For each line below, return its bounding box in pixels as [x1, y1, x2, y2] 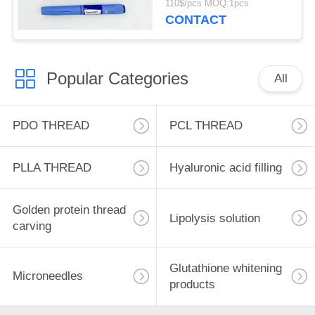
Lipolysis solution [169, 211, 260, 225]
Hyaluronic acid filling [169, 161, 282, 175]
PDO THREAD [12, 119, 89, 133]
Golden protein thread [12, 203, 126, 217]
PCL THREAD [169, 119, 243, 133]
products [169, 277, 215, 291]
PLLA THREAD [12, 161, 91, 175]
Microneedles [12, 269, 83, 283]
